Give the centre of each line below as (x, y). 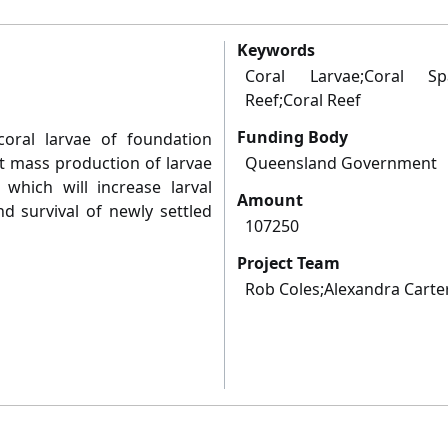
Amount (270, 200)
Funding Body (292, 137)
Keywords (276, 50)
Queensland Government (341, 163)
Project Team (288, 263)
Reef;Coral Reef (303, 100)
